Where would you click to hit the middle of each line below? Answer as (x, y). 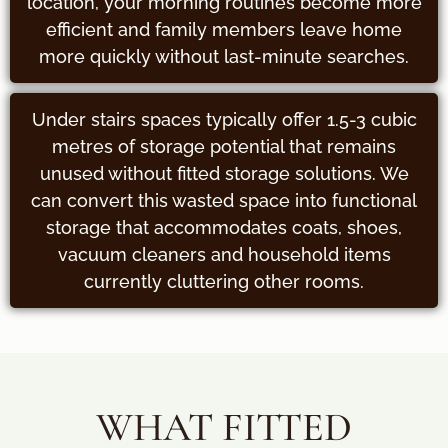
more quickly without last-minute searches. (224, 56)
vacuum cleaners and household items (224, 254)
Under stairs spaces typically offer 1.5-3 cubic (224, 119)
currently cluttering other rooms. (224, 281)
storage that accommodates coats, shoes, (224, 227)
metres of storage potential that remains (224, 146)
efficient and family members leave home (224, 29)
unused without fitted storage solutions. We (224, 173)
